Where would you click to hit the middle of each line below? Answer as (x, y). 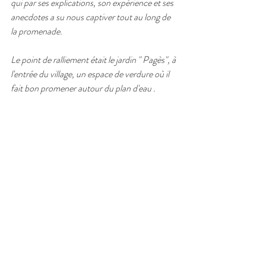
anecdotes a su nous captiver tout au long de (91, 17)
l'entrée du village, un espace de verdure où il (91, 74)
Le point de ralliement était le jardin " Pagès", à (94, 60)
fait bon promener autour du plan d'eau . (85, 88)
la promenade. (37, 31)
